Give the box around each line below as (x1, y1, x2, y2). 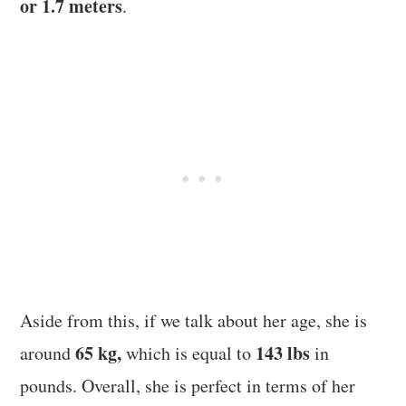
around (20, 341, 76, 366)
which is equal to (121, 341, 256, 366)
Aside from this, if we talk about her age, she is (20, 308, 368, 333)
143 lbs (256, 340, 311, 367)
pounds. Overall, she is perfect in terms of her (20, 373, 356, 399)
